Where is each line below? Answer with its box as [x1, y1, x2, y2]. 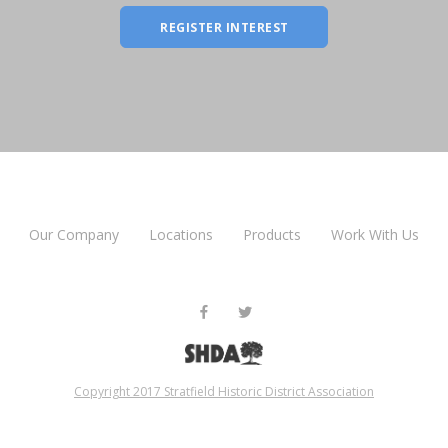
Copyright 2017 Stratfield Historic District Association [74, 382, 374, 400]
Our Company [29, 224, 119, 244]
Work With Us [331, 224, 419, 244]
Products [243, 224, 301, 244]
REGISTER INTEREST [160, 18, 289, 36]
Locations [149, 224, 213, 244]
